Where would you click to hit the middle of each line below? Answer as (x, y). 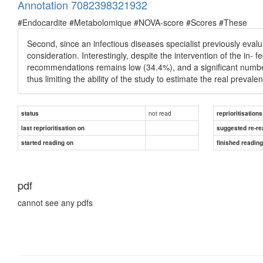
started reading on (47, 142)
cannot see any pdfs (55, 202)
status (30, 113)
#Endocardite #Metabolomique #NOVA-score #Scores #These (132, 22)
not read (160, 113)
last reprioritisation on (53, 128)
